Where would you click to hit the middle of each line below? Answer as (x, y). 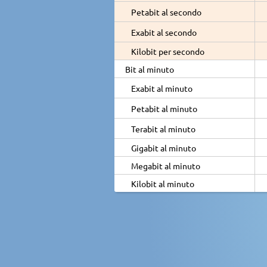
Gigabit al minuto (164, 148)
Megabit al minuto (166, 165)
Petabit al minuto (164, 108)
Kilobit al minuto (163, 183)
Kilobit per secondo (168, 51)
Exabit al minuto (162, 88)
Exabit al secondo (164, 32)
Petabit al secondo (166, 12)
